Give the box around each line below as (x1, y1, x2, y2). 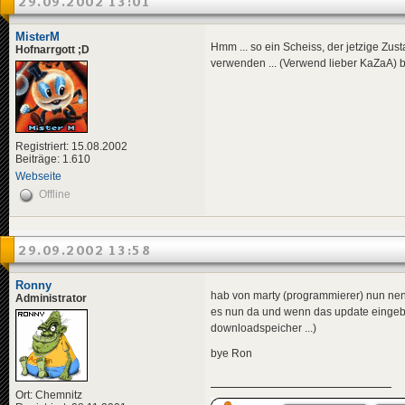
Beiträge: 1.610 (15, 152, 90, 165)
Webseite (15, 169, 61, 183)
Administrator (15, 291, 87, 305)
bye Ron (211, 347, 252, 361)
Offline (39, 187, 71, 201)
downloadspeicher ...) (211, 321, 316, 334)
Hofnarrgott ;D (15, 42, 89, 56)
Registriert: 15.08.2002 (15, 139, 127, 153)
